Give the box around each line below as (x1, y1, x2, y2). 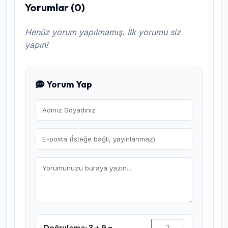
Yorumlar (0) (25, 1, 85, 14)
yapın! (25, 40, 48, 50)
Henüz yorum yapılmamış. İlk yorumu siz (25, 27, 181, 38)
